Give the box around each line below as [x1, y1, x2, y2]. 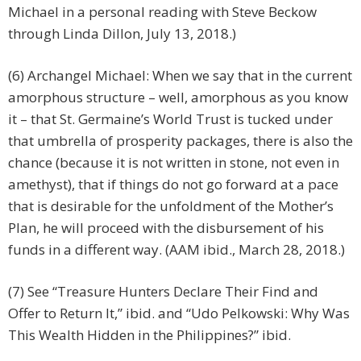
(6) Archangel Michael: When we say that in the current [8, 66, 352, 85]
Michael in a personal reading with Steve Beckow [8, 2, 317, 22]
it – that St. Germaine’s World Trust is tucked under [8, 110, 333, 129]
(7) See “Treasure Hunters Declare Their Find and [8, 282, 318, 301]
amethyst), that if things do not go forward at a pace [8, 175, 338, 194]
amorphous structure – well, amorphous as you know [8, 88, 348, 107]
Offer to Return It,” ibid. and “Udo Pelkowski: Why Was [8, 304, 350, 323]
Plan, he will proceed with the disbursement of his [8, 218, 324, 238]
